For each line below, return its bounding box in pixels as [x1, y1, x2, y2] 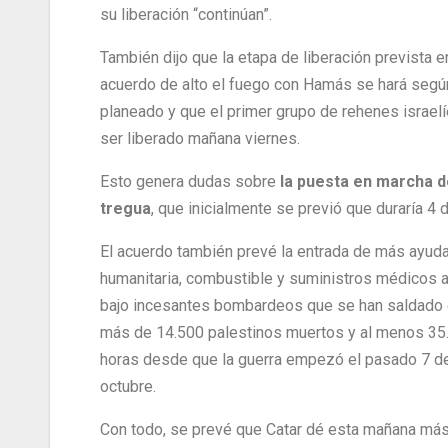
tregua [100, 199, 151, 219]
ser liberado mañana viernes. [100, 129, 300, 149]
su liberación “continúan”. [100, 5, 272, 25]
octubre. [100, 377, 156, 397]
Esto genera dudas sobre [100, 172, 280, 192]
